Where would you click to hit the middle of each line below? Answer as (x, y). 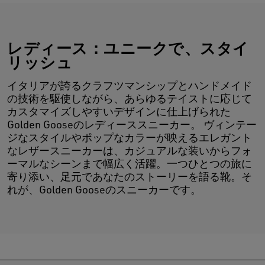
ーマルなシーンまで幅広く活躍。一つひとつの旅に (130, 164)
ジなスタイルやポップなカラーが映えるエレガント (130, 138)
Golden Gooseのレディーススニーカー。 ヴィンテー (132, 125)
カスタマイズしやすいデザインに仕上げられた (119, 112)
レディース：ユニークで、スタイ (128, 48)
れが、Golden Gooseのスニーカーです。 (104, 190)
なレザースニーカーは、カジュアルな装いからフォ (130, 151)
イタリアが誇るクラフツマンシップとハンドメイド (130, 85)
